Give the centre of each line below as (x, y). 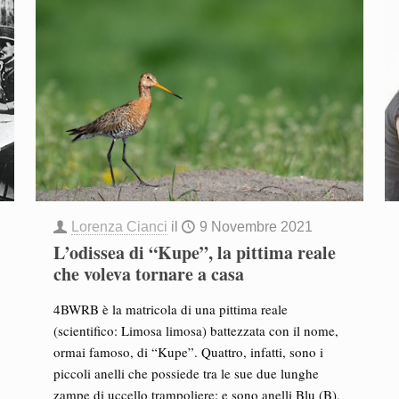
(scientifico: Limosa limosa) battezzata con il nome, (195, 330)
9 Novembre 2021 (256, 227)
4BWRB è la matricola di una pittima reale (170, 309)
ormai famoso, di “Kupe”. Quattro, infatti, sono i (188, 352)
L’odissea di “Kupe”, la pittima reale (194, 252)
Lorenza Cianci (119, 227)
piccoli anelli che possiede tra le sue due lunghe (186, 373)
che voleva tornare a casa (148, 274)
